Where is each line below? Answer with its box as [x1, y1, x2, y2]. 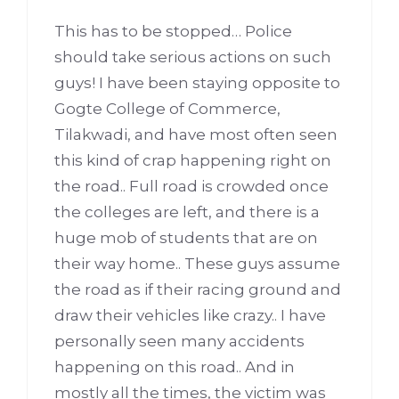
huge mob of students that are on [54, 229, 318, 248]
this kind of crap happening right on [54, 151, 331, 170]
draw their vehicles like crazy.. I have [54, 306, 326, 325]
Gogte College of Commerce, [54, 100, 281, 118]
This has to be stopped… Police [54, 22, 292, 41]
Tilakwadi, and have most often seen [54, 126, 338, 144]
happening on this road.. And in [54, 358, 295, 377]
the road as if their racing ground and [54, 281, 341, 299]
